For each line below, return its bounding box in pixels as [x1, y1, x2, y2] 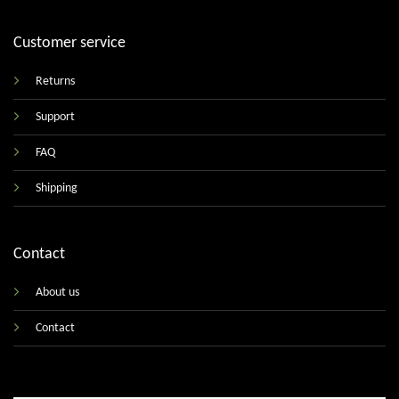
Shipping [35, 182, 77, 196]
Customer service [12, 35, 126, 53]
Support [35, 110, 75, 125]
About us [35, 286, 79, 300]
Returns [35, 75, 75, 89]
